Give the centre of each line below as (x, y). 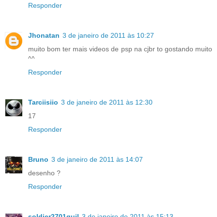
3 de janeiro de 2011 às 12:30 (107, 102)
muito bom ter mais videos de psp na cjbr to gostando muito (120, 49)
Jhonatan (44, 35)
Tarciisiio (43, 102)
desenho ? (44, 173)
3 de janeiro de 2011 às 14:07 (97, 159)
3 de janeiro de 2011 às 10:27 (108, 35)
